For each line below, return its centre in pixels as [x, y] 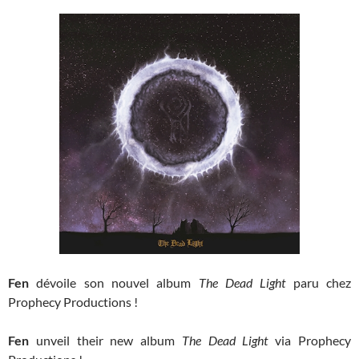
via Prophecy [310, 341]
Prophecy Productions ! [73, 302]
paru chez [319, 283]
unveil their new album [105, 341]
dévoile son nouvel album [114, 283]
